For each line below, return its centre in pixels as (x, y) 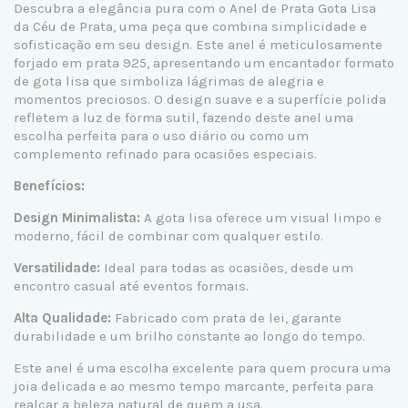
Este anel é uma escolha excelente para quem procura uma (202, 367)
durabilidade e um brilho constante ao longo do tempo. (189, 336)
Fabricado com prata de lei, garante (226, 317)
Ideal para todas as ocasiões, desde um (229, 267)
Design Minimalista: (79, 217)
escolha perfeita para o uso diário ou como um (161, 135)
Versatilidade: (59, 267)
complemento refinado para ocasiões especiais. (165, 153)
